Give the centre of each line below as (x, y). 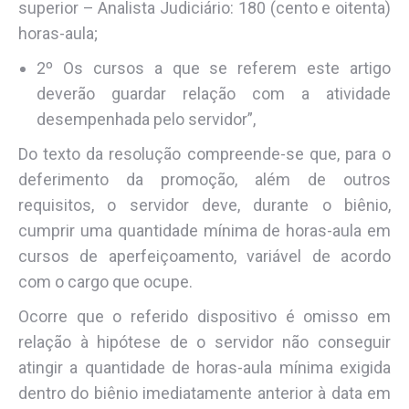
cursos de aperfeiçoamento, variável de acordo (204, 256)
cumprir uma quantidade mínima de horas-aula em (204, 230)
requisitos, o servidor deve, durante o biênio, (204, 204)
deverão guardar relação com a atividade (214, 93)
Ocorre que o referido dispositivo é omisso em (204, 316)
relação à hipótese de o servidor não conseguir (204, 341)
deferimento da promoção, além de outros (204, 179)
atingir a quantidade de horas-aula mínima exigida (204, 367)
